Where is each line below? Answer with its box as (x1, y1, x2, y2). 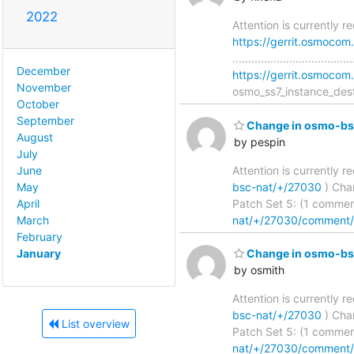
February (17, 229, 62, 243)
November (17, 80, 71, 94)
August (17, 130, 53, 144)
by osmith (234, 263, 284, 277)
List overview (58, 317, 130, 331)
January (17, 246, 61, 260)
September (17, 113, 74, 127)
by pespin (234, 134, 285, 149)
